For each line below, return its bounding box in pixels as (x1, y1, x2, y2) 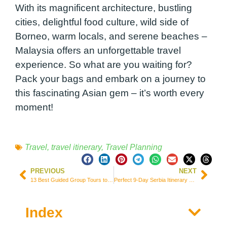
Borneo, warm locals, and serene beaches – (15, 31, 207, 42)
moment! (15, 102, 53, 113)
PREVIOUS (30, 167, 65, 175)
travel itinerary (51, 143, 101, 152)
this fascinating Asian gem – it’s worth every (15, 88, 204, 99)
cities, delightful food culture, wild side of (15, 17, 188, 28)
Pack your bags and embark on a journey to (15, 73, 206, 85)
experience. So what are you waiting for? (15, 59, 192, 70)
